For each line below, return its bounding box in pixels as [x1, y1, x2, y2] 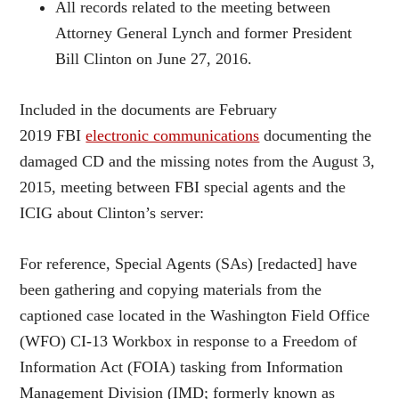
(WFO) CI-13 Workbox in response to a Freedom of [20, 331, 358, 350]
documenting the [259, 126, 372, 144]
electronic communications [85, 126, 260, 144]
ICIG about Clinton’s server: [20, 203, 205, 222]
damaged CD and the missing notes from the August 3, [20, 151, 376, 170]
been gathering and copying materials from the [20, 280, 322, 298]
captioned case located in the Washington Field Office [20, 305, 370, 324]
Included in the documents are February [20, 100, 278, 118]
